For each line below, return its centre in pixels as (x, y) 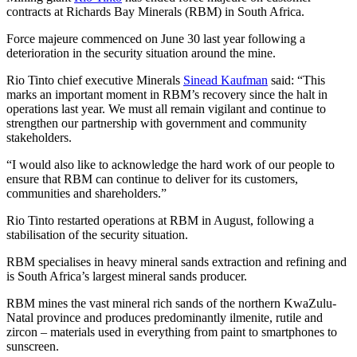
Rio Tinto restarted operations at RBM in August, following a (160, 220)
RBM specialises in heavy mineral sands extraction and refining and (177, 261)
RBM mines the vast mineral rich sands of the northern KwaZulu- (171, 303)
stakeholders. (39, 137)
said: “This (296, 80)
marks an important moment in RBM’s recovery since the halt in (167, 94)
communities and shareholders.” (86, 193)
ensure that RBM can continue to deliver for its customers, (152, 178)
